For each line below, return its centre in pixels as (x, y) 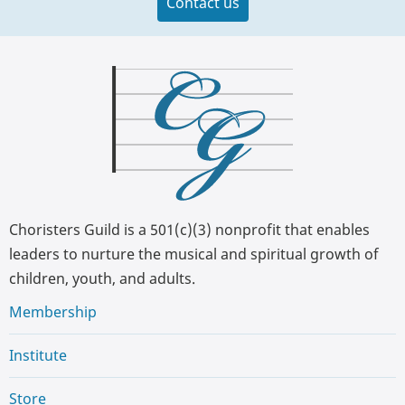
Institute (38, 356)
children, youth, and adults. (102, 279)
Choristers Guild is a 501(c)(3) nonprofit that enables (189, 230)
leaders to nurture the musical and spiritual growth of (194, 254)
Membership (53, 312)
